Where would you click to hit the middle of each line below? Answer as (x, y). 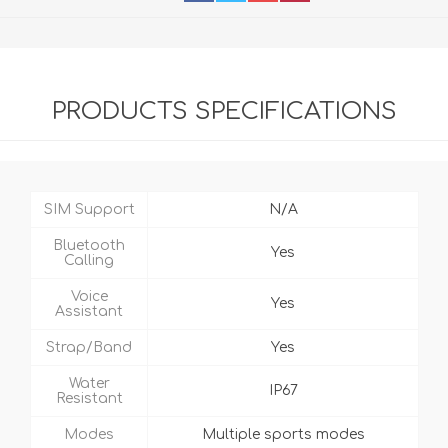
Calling (89, 261)
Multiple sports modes (283, 435)
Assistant (89, 312)
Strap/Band (89, 348)
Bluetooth (89, 246)
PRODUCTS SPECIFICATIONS (224, 112)
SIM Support (89, 210)
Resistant (89, 399)
